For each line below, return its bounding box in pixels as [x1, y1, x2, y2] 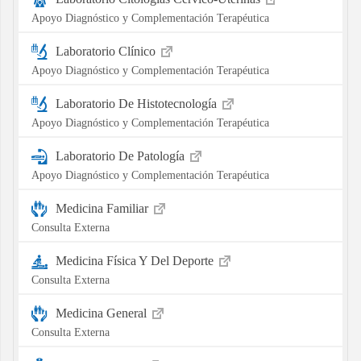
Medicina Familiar [55, 201, 151, 215]
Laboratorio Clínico [55, 44, 159, 58]
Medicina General [55, 305, 150, 320]
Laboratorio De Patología [55, 148, 188, 163]
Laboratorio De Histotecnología [55, 96, 220, 110]
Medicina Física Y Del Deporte [55, 253, 217, 268]
